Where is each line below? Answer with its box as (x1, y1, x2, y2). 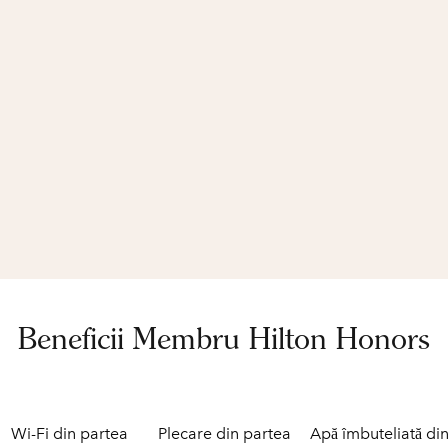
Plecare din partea (157, 424, 291, 443)
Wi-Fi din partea (10, 424, 128, 443)
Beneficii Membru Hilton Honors (18, 321, 430, 356)
